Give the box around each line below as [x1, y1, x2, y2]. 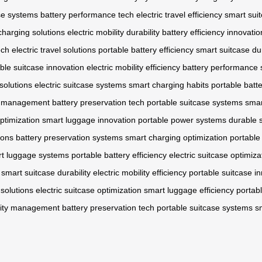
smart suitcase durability [1, 168, 91, 178]
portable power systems [138, 115, 226, 125]
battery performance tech [40, 10, 134, 20]
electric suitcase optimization [36, 185, 142, 195]
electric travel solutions [12, 45, 96, 55]
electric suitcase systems [35, 80, 126, 90]
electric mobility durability [67, 27, 160, 37]
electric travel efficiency [136, 10, 222, 20]
